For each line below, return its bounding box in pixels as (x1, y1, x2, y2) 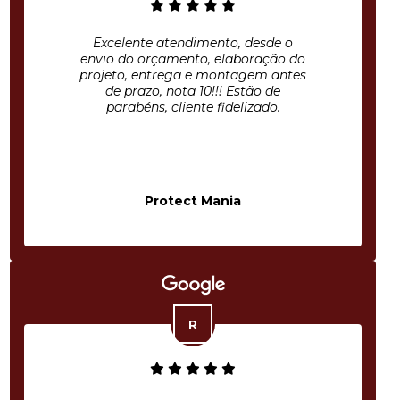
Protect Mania (145, 193, 241, 209)
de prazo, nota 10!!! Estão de (105, 83, 280, 99)
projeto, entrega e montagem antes (79, 67, 306, 83)
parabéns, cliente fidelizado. (105, 99, 280, 115)
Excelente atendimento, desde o (93, 35, 293, 51)
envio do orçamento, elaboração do (80, 51, 305, 67)
